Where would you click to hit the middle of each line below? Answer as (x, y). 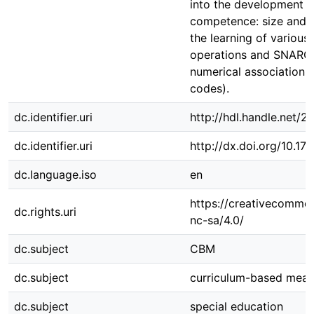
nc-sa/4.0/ (217, 220)
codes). (210, 88)
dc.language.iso (55, 175)
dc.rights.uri (45, 212)
